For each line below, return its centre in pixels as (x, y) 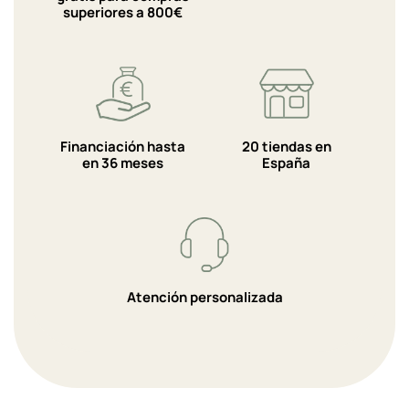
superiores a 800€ (123, 13)
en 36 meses (123, 163)
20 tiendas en (286, 147)
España (286, 163)
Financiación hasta (123, 147)
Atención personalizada (204, 298)
